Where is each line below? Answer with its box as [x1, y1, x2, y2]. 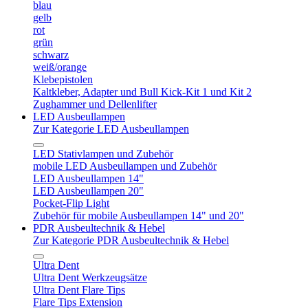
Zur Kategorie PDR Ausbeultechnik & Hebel [33, 234, 229, 246]
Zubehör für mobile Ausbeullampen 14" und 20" [33, 210, 244, 221]
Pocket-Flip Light [33, 197, 109, 209]
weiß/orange [33, 61, 87, 73]
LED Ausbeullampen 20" [33, 185, 144, 197]
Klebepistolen [33, 74, 93, 85]
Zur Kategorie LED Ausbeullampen [33, 123, 189, 135]
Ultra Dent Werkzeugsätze [33, 272, 147, 283]
